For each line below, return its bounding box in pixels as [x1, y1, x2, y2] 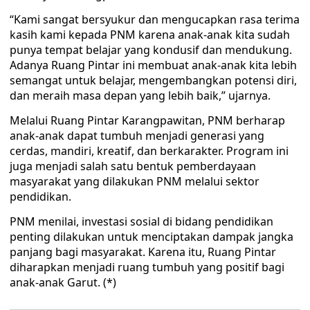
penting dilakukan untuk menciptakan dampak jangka [10, 229, 293, 244]
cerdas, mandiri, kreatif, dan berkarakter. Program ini [10, 143, 289, 158]
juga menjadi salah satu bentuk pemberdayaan [10, 158, 256, 174]
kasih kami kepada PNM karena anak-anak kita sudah [10, 27, 290, 42]
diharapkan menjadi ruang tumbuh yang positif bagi [10, 259, 284, 275]
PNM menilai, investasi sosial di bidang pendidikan [10, 214, 273, 229]
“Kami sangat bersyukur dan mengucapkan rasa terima [10, 12, 300, 27]
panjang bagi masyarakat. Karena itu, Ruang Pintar [10, 244, 276, 259]
